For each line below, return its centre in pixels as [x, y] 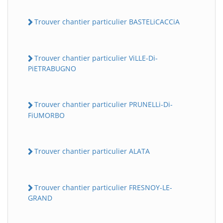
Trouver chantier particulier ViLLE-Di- [96, 58]
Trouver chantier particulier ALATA [92, 151]
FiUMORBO [46, 115]
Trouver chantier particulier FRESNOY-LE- [103, 187]
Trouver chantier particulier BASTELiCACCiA [107, 21]
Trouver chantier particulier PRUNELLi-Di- [104, 105]
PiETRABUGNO [52, 69]
